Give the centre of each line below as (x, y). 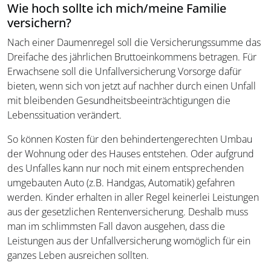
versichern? (39, 23)
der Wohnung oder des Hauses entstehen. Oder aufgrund (131, 154)
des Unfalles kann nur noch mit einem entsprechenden (126, 168)
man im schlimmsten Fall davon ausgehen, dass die (116, 227)
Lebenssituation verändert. (64, 115)
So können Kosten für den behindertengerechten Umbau (130, 139)
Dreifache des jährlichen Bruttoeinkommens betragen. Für (132, 57)
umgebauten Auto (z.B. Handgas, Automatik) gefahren (121, 183)
